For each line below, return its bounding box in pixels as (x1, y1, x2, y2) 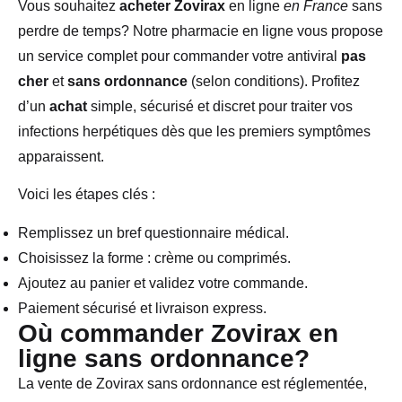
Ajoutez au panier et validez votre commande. (18, 275, 308, 291)
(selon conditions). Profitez (188, 74, 360, 89)
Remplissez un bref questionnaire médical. (18, 224, 289, 240)
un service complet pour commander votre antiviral (18, 48, 341, 64)
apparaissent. (18, 149, 104, 164)
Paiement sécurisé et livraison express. (18, 300, 267, 316)
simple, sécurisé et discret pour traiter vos (87, 99, 353, 114)
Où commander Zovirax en (18, 319, 338, 347)
